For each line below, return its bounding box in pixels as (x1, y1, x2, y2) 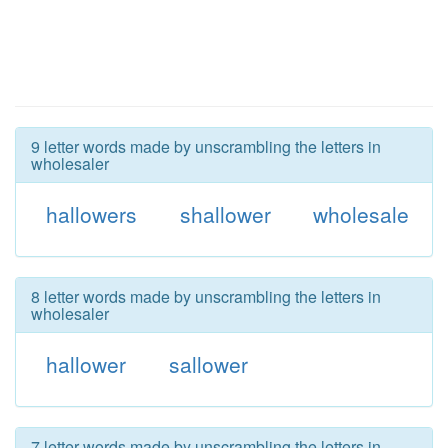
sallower (168, 349, 248, 379)
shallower (179, 199, 271, 229)
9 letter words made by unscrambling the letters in (31, 135, 381, 158)
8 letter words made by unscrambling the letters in (31, 285, 381, 308)
